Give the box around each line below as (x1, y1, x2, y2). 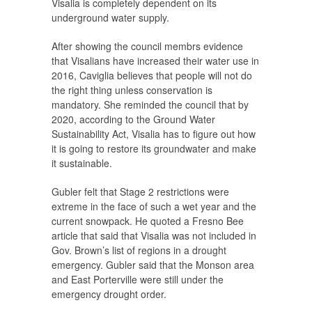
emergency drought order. (52, 287, 166, 302)
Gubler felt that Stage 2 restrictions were (52, 185, 229, 199)
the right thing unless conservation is (52, 83, 212, 97)
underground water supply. (52, 10, 169, 25)
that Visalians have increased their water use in (52, 54, 259, 68)
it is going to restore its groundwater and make (52, 141, 256, 156)
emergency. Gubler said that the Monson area (52, 258, 254, 272)
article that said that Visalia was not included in (52, 228, 256, 243)
